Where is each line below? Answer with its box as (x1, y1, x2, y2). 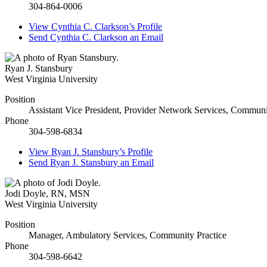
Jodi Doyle (5, 188, 46, 199)
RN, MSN (51, 188, 90, 199)
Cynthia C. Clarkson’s (51, 21, 135, 32)
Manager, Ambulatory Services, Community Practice (29, 230, 226, 241)
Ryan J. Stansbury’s (51, 147, 125, 157)
